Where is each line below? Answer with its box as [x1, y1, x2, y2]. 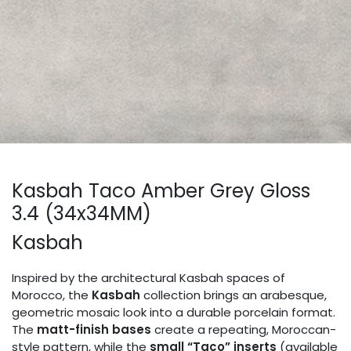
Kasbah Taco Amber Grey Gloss [12, 177, 310, 205]
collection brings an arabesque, [140, 287, 327, 304]
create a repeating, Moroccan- [151, 321, 336, 338]
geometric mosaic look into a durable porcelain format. [12, 304, 335, 321]
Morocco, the [12, 287, 92, 304]
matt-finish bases [37, 321, 151, 338]
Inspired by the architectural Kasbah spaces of [12, 270, 285, 287]
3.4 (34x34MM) [12, 200, 151, 228]
